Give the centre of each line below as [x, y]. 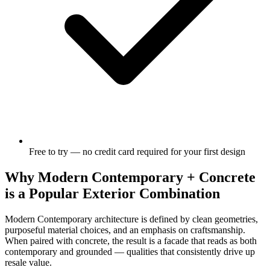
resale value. [28, 262]
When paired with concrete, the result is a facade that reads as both [131, 240]
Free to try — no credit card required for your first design [137, 151]
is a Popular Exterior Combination [112, 193]
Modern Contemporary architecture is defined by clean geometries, [131, 219]
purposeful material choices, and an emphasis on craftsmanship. [125, 230]
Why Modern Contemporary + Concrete [130, 177]
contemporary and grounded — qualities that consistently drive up [130, 251]
